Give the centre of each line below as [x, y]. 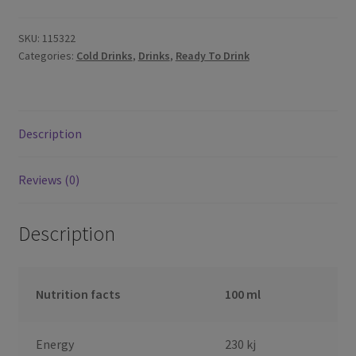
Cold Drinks [104, 56]
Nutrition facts [78, 294]
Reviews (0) [48, 180]
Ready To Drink [212, 56]
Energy [55, 344]
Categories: [47, 56]
